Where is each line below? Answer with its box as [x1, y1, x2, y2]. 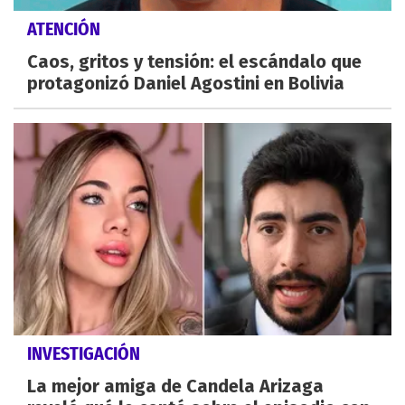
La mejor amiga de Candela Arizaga [27, 374, 324, 397]
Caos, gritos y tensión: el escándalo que [27, 50, 362, 72]
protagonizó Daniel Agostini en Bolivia [27, 71, 344, 94]
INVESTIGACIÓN [27, 342, 140, 364]
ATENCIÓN [27, 17, 100, 40]
